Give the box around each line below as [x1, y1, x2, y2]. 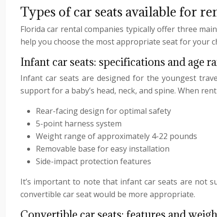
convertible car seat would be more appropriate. [20, 189, 195, 200]
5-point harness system [36, 118, 122, 129]
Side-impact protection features [36, 156, 151, 167]
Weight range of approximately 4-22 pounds [36, 131, 197, 142]
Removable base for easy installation [36, 143, 170, 155]
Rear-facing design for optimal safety [36, 106, 171, 117]
